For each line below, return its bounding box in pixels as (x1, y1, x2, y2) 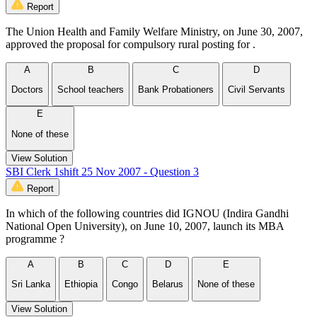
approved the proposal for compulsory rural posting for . (6, 38, 255, 50)
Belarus (152, 279, 183, 290)
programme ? (6, 232, 64, 245)
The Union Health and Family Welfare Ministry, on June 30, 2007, (6, 25, 303, 38)
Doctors (11, 83, 43, 95)
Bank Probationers (138, 83, 214, 95)
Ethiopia (64, 279, 98, 290)
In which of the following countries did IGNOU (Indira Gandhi (6, 207, 289, 219)
